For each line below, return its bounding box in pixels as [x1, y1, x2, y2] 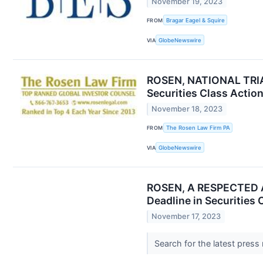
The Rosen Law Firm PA [166, 124, 230, 131]
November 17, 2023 [151, 212, 221, 221]
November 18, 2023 [151, 104, 223, 114]
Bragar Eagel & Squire [166, 16, 225, 23]
